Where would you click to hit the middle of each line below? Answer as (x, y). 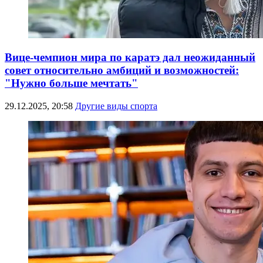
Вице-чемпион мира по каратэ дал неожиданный (130, 58)
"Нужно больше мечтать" (71, 83)
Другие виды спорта (116, 106)
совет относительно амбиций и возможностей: (122, 70)
